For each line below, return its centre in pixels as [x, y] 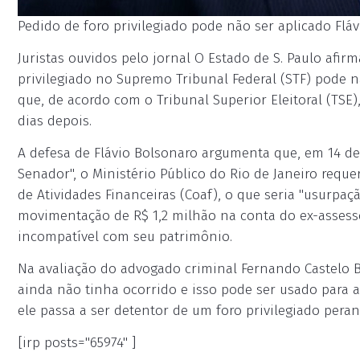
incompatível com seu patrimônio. [125, 237]
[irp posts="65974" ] [77, 343]
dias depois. [55, 121]
